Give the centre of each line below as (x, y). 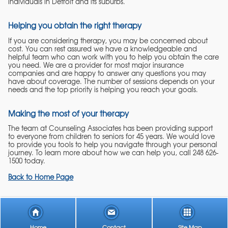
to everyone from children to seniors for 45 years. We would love (111, 136)
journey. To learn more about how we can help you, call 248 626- (113, 153)
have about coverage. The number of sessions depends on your (111, 81)
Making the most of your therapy (68, 113)
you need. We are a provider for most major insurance (96, 65)
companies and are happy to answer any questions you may (107, 73)
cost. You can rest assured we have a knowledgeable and (103, 48)
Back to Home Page (41, 177)
